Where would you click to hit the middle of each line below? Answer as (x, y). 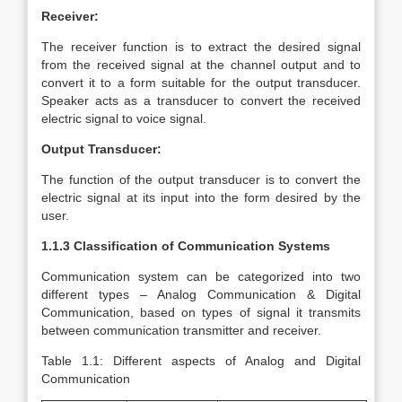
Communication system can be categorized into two (201, 276)
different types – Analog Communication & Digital (201, 294)
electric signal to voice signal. (124, 118)
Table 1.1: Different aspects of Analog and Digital (201, 361)
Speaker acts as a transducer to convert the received (201, 100)
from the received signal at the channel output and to (201, 65)
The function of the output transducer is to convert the (201, 179)
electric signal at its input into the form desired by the (201, 197)
